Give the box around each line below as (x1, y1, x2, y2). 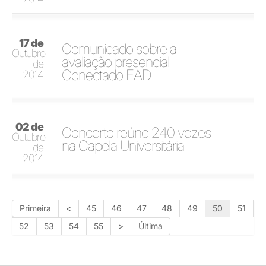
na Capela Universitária (62, 137, 185, 154)
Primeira (20, 202, 51, 213)
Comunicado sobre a (62, 40, 177, 58)
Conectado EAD (62, 66, 151, 84)
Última (138, 220, 163, 231)
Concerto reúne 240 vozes (62, 123, 211, 141)
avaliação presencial (62, 53, 170, 71)
